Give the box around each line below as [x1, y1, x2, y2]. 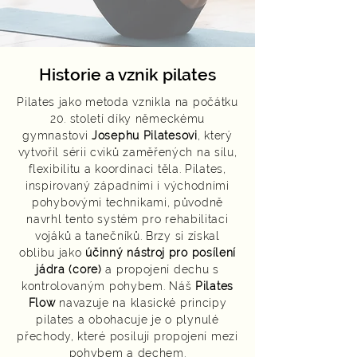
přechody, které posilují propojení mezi [17, 330, 238, 343]
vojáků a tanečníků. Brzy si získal [35, 229, 220, 242]
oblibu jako [18, 246, 86, 259]
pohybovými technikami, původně [32, 196, 223, 209]
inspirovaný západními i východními [25, 179, 229, 192]
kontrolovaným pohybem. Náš [22, 280, 195, 292]
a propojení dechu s [101, 263, 219, 276]
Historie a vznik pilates [39, 65, 216, 84]
